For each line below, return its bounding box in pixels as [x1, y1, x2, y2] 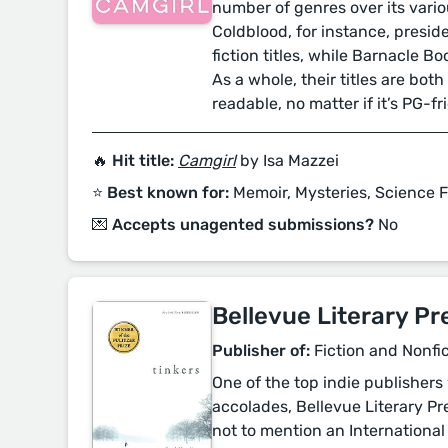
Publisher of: [212, 341, 310, 360]
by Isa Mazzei [240, 151, 339, 170]
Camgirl [178, 151, 236, 170]
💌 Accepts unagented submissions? [92, 215, 374, 234]
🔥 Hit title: [92, 151, 174, 170]
